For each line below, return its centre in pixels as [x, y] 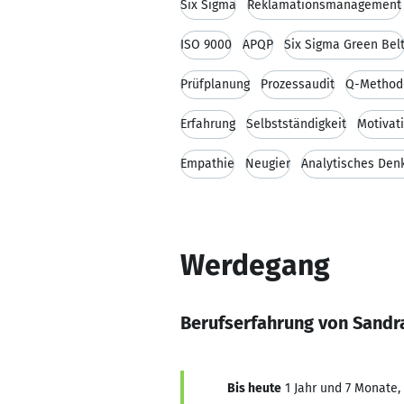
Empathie [207, 164]
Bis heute [254, 388]
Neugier [268, 164]
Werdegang [255, 265]
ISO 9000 [206, 45]
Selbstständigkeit [296, 124]
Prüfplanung [215, 84]
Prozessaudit [298, 84]
